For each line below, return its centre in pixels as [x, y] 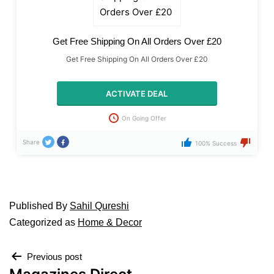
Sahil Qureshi [99, 206]
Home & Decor [110, 223]
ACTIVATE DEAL [137, 93]
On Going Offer [144, 118]
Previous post [54, 257]
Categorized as [43, 223]
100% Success [216, 143]
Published [32, 206]
